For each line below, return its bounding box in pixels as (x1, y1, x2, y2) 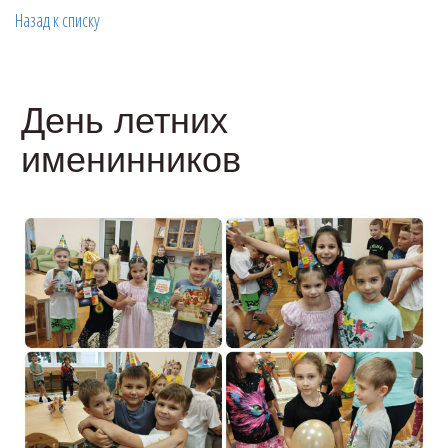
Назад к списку (15, 8, 100, 32)
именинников (21, 139, 241, 180)
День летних (21, 100, 228, 141)
